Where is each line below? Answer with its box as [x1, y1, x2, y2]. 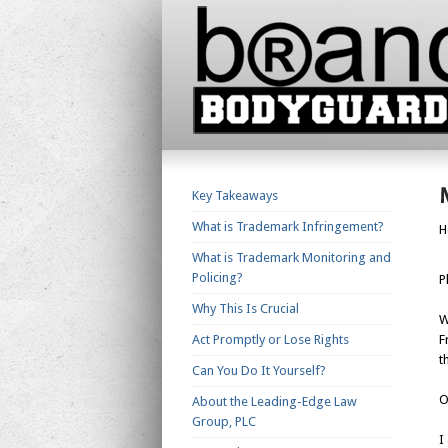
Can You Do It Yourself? [192, 363, 326, 379]
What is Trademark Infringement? [192, 219, 384, 235]
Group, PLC [192, 414, 256, 430]
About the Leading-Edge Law [192, 394, 357, 410]
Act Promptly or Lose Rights [192, 332, 349, 348]
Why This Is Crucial [192, 301, 299, 317]
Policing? [192, 270, 243, 286]
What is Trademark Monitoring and [192, 250, 391, 266]
